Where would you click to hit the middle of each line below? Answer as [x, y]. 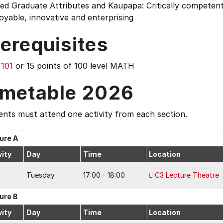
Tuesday [41, 175]
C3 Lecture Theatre [187, 175]
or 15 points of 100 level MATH [74, 66]
